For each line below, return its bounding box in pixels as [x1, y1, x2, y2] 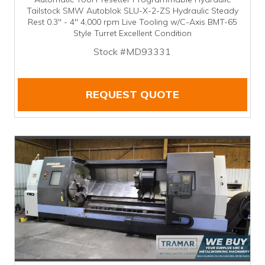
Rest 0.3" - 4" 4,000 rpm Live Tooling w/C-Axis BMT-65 [27, 17, 237, 28]
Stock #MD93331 [93, 46, 172, 58]
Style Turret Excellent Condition [73, 28, 192, 39]
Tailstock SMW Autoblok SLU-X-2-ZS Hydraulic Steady [26, 5, 238, 17]
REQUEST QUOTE [85, 88, 179, 102]
